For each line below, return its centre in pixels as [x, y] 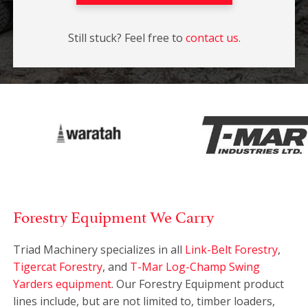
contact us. [213, 38]
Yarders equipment [62, 284]
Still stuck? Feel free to [126, 38]
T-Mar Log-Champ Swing [195, 266]
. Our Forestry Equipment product [198, 284]
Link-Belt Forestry [231, 249]
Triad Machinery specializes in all [99, 249]
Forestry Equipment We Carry [113, 215]
